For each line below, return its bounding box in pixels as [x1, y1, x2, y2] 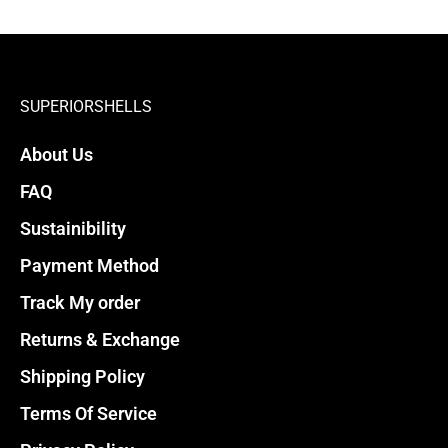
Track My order [20, 292, 140, 313]
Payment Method [20, 255, 159, 276]
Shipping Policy [20, 366, 145, 387]
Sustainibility [20, 218, 126, 239]
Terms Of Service [20, 403, 157, 424]
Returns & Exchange [20, 329, 180, 350]
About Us [20, 144, 93, 165]
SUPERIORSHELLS [20, 97, 152, 116]
